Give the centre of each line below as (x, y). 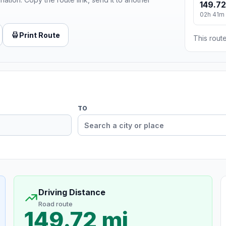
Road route (55, 204)
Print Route (40, 35)
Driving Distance (72, 192)
